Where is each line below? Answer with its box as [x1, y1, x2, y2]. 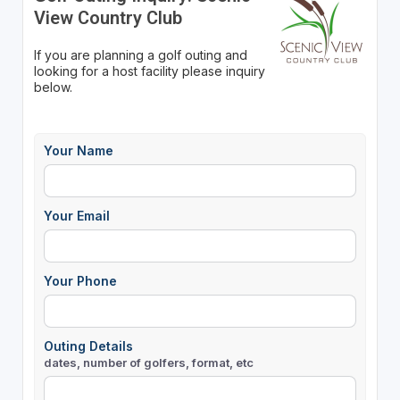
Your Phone [43, 272, 117, 288]
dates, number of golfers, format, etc [43, 355, 254, 371]
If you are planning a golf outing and [33, 46, 247, 62]
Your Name [43, 142, 113, 158]
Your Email [43, 207, 110, 223]
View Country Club [33, 6, 182, 29]
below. [33, 79, 72, 95]
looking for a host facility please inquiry [33, 62, 265, 79]
